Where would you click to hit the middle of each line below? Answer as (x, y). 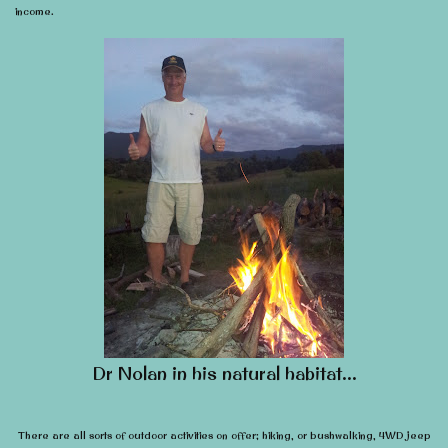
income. (34, 11)
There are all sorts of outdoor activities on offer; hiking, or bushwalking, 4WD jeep (224, 435)
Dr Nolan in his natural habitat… (224, 373)
